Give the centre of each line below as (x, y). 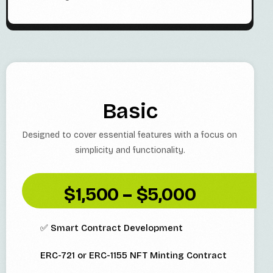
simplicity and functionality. (130, 151)
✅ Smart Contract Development (112, 228)
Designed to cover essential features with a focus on (130, 135)
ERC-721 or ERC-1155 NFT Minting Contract (133, 256)
